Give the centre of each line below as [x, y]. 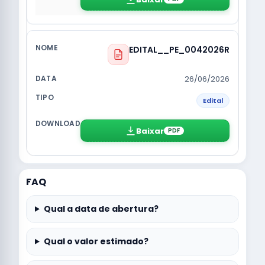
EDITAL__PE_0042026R [179, 50]
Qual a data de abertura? [101, 209]
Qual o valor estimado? [96, 241]
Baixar [150, 131]
